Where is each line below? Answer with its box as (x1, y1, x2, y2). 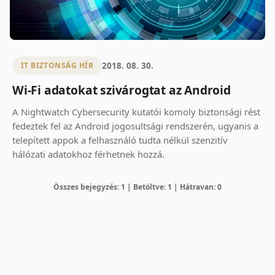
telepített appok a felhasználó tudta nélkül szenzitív (12, 133, 228, 146)
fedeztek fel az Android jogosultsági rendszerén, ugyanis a (12, 119, 258, 132)
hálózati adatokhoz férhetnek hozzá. (12, 147, 165, 160)
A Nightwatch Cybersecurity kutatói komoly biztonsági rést (12, 105, 260, 118)
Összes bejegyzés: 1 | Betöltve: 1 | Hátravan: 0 (53, 181, 222, 192)
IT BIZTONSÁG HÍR (20, 60, 94, 71)
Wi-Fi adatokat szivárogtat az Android (12, 81, 231, 98)
